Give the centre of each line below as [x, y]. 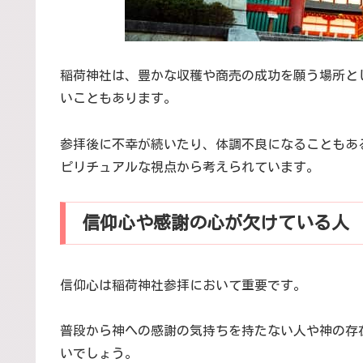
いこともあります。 [118, 98]
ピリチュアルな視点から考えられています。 [190, 167]
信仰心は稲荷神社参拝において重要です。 [183, 285]
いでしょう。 [99, 354]
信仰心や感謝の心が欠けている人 [216, 223]
